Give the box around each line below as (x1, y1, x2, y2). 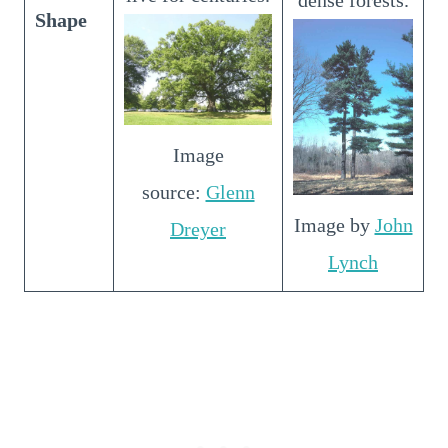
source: (141, 180, 206, 203)
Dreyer (170, 217, 226, 240)
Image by (293, 213, 375, 236)
